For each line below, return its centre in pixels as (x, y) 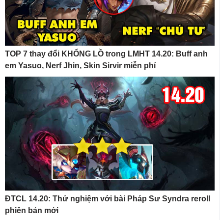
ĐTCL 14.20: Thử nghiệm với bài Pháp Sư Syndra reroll (108, 198)
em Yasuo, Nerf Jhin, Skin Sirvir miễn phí (80, 66)
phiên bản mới (32, 210)
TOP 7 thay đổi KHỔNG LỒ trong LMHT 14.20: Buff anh (106, 54)
